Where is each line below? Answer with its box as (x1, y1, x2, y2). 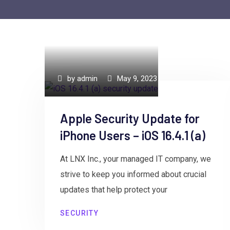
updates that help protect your (60, 184, 167, 195)
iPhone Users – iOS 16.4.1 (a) (60, 127, 205, 143)
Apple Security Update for (60, 110, 200, 126)
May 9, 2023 (117, 73, 157, 83)
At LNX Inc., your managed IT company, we (60, 154, 211, 164)
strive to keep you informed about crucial (60, 169, 206, 179)
